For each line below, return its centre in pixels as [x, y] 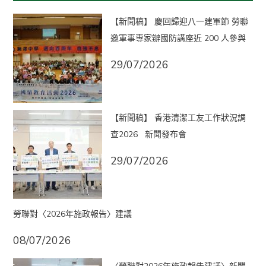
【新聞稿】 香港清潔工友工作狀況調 [178, 118]
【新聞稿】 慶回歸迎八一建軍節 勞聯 [179, 21]
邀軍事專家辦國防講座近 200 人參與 [178, 38]
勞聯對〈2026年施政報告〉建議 [72, 214]
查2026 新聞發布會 [148, 134]
